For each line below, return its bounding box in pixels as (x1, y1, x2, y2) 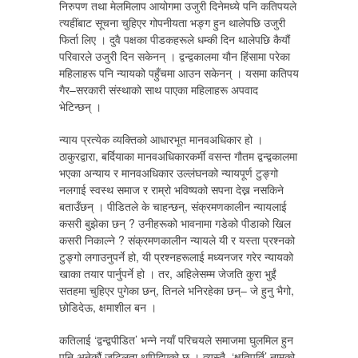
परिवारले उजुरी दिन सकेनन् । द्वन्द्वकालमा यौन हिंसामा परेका (59, 48, 290, 64)
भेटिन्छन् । (59, 98, 101, 114)
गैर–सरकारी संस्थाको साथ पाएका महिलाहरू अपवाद (59, 82, 258, 97)
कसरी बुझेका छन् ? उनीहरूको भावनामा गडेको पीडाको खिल (59, 215, 291, 231)
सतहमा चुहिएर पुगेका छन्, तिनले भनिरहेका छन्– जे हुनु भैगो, (59, 282, 294, 298)
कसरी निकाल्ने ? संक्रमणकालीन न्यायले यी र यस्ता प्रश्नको (59, 232, 295, 248)
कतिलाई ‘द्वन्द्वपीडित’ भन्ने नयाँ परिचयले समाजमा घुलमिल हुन (59, 332, 293, 348)
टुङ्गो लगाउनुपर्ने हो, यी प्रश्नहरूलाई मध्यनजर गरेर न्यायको (59, 249, 293, 265)
